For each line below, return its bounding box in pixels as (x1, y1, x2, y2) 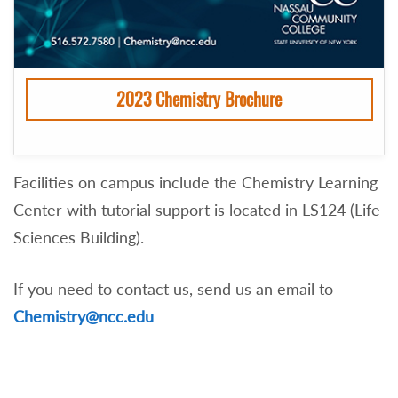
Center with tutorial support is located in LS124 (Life (13, 199, 380, 219)
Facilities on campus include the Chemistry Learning (13, 171, 378, 192)
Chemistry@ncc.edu (13, 306, 154, 327)
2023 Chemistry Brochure (116, 87, 282, 112)
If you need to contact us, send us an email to (13, 279, 333, 299)
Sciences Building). (13, 227, 144, 247)
